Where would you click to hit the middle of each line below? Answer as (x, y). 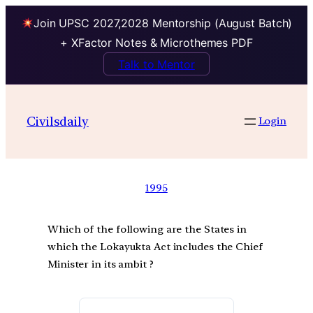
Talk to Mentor (156, 64)
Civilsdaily (58, 121)
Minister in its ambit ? (101, 264)
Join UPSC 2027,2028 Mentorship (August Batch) (163, 23)
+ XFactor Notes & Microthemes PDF (156, 43)
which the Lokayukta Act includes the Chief (155, 247)
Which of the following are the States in (147, 230)
